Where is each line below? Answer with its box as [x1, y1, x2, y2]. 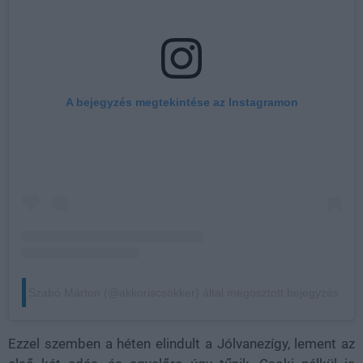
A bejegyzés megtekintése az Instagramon [65, 96, 298, 109]
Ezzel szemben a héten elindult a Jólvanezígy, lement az [8, 335, 355, 352]
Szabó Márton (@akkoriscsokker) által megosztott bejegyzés [28, 286, 339, 300]
